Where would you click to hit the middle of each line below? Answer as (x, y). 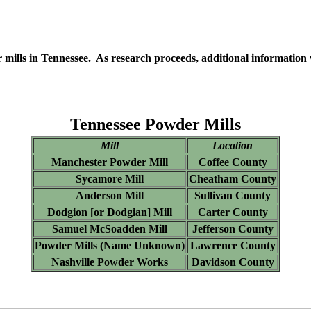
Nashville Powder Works (110, 262)
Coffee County (233, 162)
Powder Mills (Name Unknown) (110, 245)
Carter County (233, 212)
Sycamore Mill (110, 179)
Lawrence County (233, 245)
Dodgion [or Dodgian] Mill (110, 212)
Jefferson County (233, 229)
